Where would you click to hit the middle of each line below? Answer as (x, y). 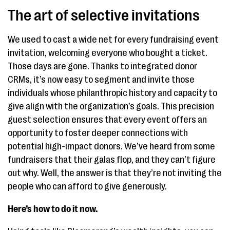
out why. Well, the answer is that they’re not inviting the (115, 173)
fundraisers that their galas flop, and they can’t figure (112, 160)
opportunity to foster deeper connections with (98, 133)
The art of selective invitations (104, 15)
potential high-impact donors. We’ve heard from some (111, 146)
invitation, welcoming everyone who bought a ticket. (108, 53)
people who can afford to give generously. (87, 186)
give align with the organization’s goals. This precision (111, 106)
